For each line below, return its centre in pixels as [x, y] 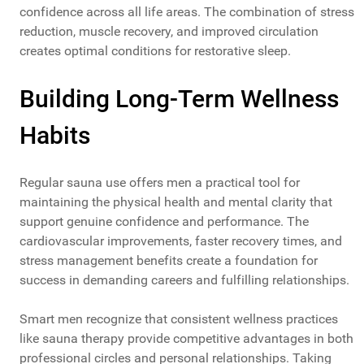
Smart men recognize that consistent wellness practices [179, 319]
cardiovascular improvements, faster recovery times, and [181, 241]
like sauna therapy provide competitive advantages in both [186, 339]
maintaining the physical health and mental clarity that [176, 202]
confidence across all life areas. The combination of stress [187, 12]
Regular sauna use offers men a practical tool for [160, 183]
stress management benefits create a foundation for [169, 261]
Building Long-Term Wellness [179, 99]
